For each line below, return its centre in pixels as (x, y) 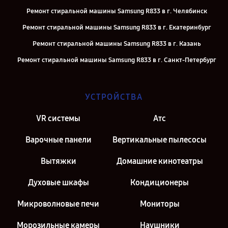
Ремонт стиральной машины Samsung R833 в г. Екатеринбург (117, 27)
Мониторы (160, 204)
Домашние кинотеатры (160, 161)
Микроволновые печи (58, 204)
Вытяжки (58, 161)
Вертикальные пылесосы (160, 140)
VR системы (58, 118)
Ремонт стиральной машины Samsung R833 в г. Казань (117, 44)
